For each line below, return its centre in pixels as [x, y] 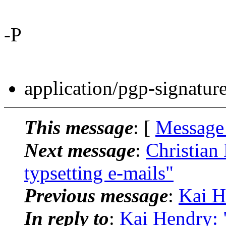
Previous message [96, 195]
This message [79, 127]
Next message [80, 150]
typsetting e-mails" [99, 173]
